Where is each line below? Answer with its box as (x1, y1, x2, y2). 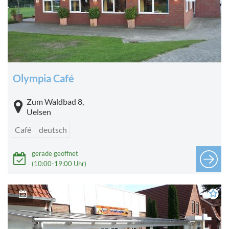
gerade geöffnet (32, 149, 78, 158)
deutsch (39, 125, 67, 135)
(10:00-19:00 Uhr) (32, 159, 86, 168)
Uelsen (27, 107, 51, 117)
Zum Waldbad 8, (27, 97, 84, 107)
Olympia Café (13, 72, 74, 85)
